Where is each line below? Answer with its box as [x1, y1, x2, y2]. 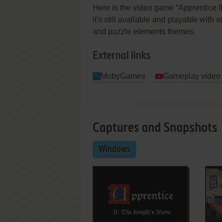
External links [93, 51, 151, 61]
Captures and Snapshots [93, 122, 218, 135]
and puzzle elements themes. [93, 27, 195, 36]
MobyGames [101, 72, 145, 80]
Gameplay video [163, 72, 221, 80]
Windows [99, 145, 130, 154]
